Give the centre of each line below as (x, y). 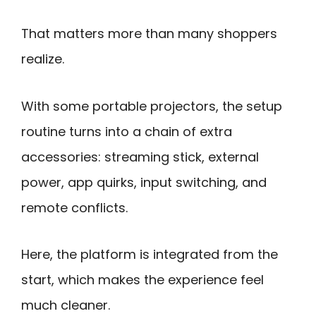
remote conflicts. (74, 207)
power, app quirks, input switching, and (144, 182)
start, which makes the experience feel (142, 280)
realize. (43, 59)
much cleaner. (66, 305)
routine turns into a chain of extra (127, 131)
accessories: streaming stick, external (140, 157)
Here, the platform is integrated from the (150, 255)
